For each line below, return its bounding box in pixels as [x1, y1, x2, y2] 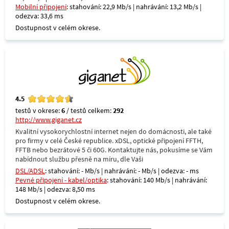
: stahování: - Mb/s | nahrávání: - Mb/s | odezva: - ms [45, 166, 199, 175]
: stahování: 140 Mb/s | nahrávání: [107, 175, 207, 185]
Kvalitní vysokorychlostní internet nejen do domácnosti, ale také [15, 127, 212, 136]
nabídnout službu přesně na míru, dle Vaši [15, 154, 143, 164]
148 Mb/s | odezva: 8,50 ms [15, 185, 95, 194]
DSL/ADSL [15, 166, 45, 175]
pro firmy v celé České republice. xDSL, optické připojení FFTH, [15, 136, 203, 145]
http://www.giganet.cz [15, 115, 82, 124]
